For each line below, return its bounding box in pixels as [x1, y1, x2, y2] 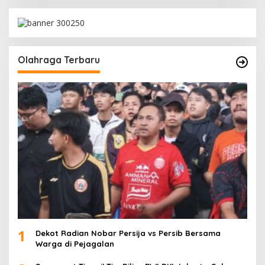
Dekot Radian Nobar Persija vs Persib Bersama [35, 228, 221, 238]
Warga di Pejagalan [35, 238, 117, 248]
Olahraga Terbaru [18, 54, 100, 66]
